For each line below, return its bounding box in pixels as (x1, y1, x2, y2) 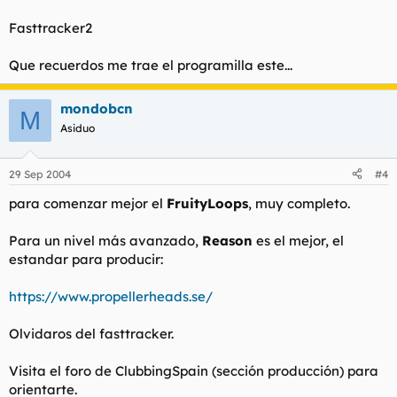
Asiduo (60, 121, 95, 135)
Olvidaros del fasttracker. (9, 324, 174, 342)
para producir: (68, 250, 163, 268)
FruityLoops (167, 194, 248, 212)
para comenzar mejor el (9, 194, 167, 212)
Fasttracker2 (9, 19, 92, 36)
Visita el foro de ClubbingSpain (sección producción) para (9, 362, 378, 379)
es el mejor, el (253, 231, 344, 249)
